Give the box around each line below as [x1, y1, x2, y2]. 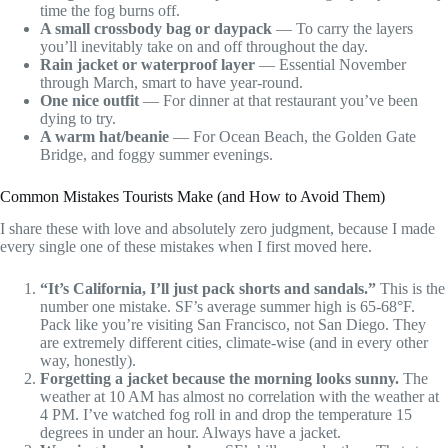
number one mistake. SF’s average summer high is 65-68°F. [40, 298, 415, 316]
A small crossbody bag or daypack [40, 19, 272, 37]
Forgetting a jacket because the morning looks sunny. [40, 370, 399, 388]
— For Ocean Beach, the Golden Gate [169, 127, 416, 145]
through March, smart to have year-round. [40, 73, 303, 91]
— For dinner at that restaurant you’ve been [139, 91, 418, 109]
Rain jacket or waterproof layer [40, 55, 255, 73]
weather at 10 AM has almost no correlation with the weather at [40, 388, 439, 406]
